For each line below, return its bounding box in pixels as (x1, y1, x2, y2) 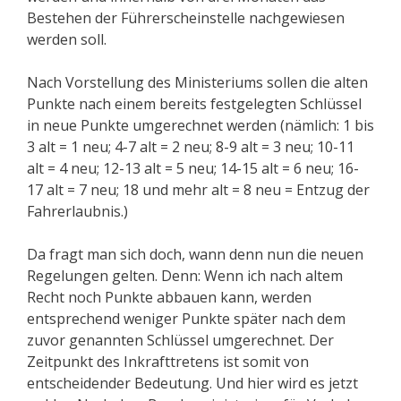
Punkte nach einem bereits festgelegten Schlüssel (27, 94, 362, 115)
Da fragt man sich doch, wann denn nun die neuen (27, 244, 363, 265)
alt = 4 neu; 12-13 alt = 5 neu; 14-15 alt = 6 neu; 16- (27, 158, 359, 179)
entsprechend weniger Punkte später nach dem (27, 309, 346, 329)
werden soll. (27, 30, 107, 50)
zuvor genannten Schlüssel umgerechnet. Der (27, 330, 334, 351)
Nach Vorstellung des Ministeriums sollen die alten (27, 73, 368, 93)
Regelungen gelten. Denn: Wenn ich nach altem (27, 266, 343, 286)
